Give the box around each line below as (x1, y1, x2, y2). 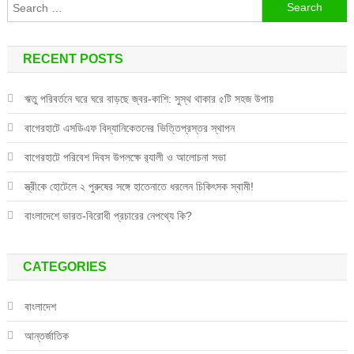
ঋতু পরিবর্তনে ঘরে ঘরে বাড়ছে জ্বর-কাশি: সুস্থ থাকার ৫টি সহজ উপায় (24, 92, 273, 105)
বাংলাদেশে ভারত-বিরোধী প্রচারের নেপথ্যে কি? (24, 209, 192, 222)
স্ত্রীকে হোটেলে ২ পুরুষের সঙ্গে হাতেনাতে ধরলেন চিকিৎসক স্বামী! (24, 179, 254, 193)
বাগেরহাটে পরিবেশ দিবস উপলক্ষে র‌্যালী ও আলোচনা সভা (24, 150, 226, 164)
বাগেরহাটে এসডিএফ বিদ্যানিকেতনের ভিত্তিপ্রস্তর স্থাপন (24, 121, 235, 134)
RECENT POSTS (22, 51, 123, 66)
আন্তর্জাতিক (24, 329, 69, 342)
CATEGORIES (22, 259, 107, 273)
